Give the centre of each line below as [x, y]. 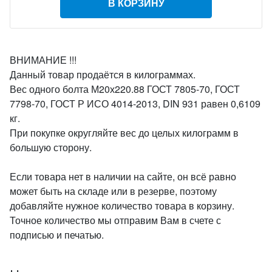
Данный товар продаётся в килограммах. [103, 74]
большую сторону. [51, 147]
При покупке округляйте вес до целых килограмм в [124, 133]
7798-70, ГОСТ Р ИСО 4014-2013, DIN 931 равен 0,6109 [135, 104]
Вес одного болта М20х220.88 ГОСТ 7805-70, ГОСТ [125, 89]
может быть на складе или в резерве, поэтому [113, 191]
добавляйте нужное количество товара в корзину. [122, 206]
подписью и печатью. [57, 235]
